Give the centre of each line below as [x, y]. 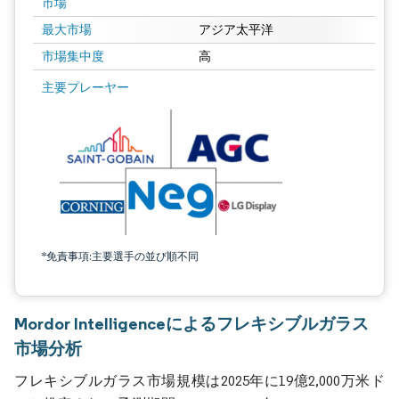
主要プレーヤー [85, 87]
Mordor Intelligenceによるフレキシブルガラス [191, 323]
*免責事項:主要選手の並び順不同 [120, 256]
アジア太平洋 [236, 30]
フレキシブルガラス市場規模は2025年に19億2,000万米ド [199, 381]
